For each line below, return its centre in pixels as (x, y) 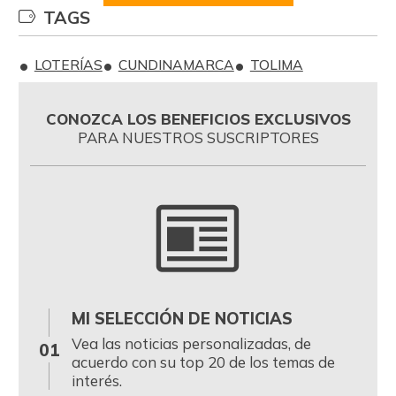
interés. (96, 381)
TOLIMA (276, 65)
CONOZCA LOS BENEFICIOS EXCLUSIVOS (198, 119)
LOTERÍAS (68, 65)
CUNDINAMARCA (176, 65)
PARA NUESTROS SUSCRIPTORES (198, 138)
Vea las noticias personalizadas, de (191, 344)
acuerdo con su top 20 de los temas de (203, 362)
